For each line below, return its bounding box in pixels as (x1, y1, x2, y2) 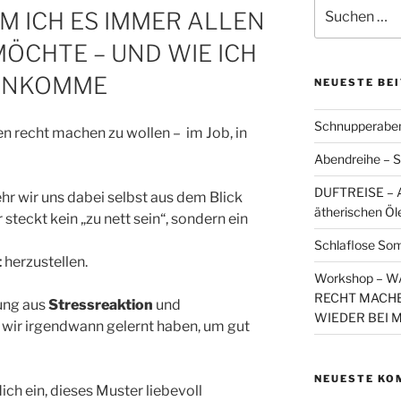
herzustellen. (2, 252, 88, 270)
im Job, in (183, 124, 247, 141)
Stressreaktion (48, 295, 153, 313)
